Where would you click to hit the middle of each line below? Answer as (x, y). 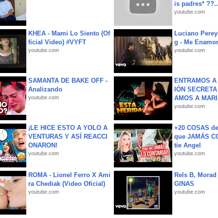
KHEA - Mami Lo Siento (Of (69, 33)
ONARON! (43, 145)
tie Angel (188, 145)
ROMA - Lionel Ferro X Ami (69, 175)
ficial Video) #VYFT (57, 42)
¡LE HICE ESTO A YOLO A (68, 128)
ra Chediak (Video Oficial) (67, 184)
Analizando (45, 89)
